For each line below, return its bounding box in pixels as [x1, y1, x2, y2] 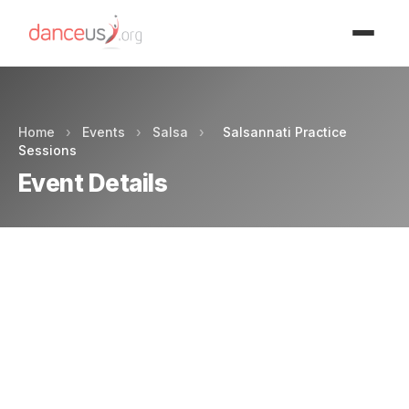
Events [82, 124, 125, 140]
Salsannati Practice [223, 124, 347, 140]
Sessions [18, 142, 77, 158]
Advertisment [172, 12, 237, 25]
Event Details [18, 169, 168, 197]
